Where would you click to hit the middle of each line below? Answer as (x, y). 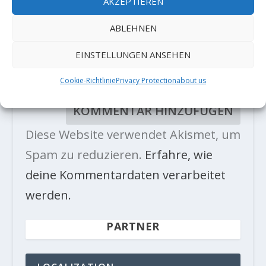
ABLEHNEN (133, 28)
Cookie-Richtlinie (88, 80)
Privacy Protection (146, 80)
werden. (48, 195)
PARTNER (133, 227)
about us (191, 80)
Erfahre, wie (178, 155)
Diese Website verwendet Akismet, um (133, 135)
